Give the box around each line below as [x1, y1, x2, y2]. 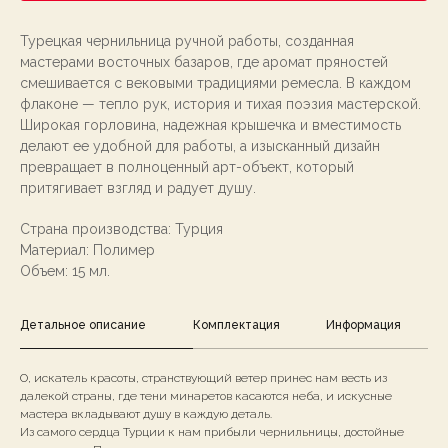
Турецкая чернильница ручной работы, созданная [20, 33, 354, 50]
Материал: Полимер [20, 242, 155, 259]
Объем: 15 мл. [20, 263, 110, 280]
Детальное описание [20, 318, 146, 333]
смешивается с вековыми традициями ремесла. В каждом [20, 75, 411, 92]
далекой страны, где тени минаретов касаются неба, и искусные [20, 389, 392, 404]
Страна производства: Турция [20, 221, 223, 238]
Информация [326, 318, 402, 333]
